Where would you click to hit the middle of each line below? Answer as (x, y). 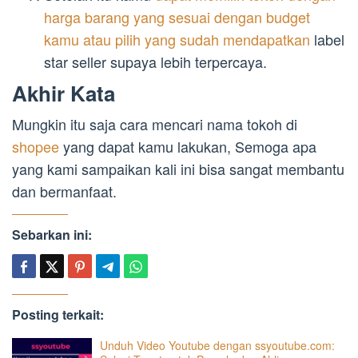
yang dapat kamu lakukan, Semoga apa (190, 146)
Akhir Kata (64, 93)
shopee (38, 146)
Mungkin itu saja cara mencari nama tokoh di (155, 123)
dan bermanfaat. (64, 191)
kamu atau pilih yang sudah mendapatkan (177, 40)
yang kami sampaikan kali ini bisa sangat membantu (178, 168)
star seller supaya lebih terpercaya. (155, 62)
